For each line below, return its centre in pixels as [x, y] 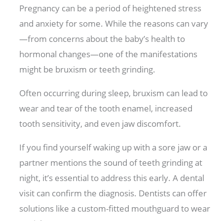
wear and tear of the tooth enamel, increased [106, 109]
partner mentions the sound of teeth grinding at [111, 163]
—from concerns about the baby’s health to [102, 39]
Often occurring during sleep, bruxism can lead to [114, 93]
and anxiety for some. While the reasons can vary [114, 24]
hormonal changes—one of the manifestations [109, 54]
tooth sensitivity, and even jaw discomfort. [101, 124]
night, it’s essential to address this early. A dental [112, 178]
